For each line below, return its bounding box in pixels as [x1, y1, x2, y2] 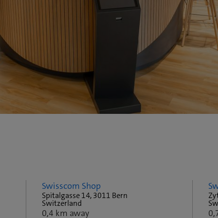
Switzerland [42, 198, 82, 209]
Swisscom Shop [42, 180, 101, 192]
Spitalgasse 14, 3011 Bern [42, 190, 128, 201]
